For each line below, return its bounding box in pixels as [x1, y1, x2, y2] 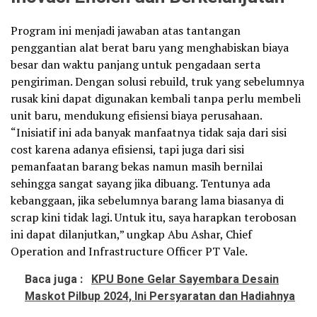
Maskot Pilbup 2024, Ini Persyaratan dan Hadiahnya [25, 288, 295, 305]
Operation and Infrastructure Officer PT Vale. [11, 243, 248, 259]
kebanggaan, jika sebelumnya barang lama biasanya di [11, 192, 284, 208]
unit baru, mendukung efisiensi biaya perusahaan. [11, 108, 263, 123]
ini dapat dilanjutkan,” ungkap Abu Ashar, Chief [11, 226, 252, 242]
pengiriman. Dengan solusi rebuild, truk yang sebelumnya [11, 74, 304, 89]
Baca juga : [25, 271, 86, 288]
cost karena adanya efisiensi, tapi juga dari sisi [11, 142, 244, 157]
